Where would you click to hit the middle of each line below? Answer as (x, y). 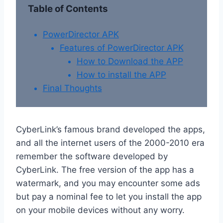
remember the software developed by (92, 157)
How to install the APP (121, 75)
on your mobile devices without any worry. (100, 210)
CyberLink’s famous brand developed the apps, (111, 130)
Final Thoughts (72, 88)
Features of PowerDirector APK (121, 48)
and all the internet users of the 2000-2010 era (110, 143)
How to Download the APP (130, 61)
